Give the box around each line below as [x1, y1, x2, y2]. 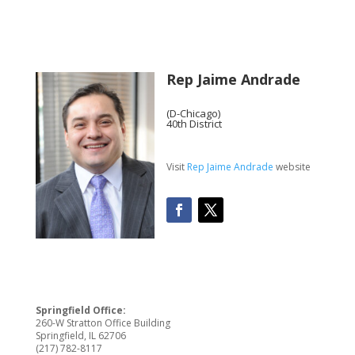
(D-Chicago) [166, 106, 220, 120]
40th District [166, 116, 222, 131]
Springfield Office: [35, 303, 126, 318]
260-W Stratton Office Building [35, 316, 170, 330]
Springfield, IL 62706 [35, 329, 126, 343]
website [273, 160, 311, 174]
